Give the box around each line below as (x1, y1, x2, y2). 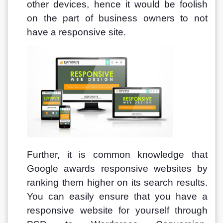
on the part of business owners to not (27, 12, 210, 23)
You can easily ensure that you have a (27, 191, 210, 202)
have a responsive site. (27, 26, 129, 37)
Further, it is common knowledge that (27, 149, 210, 160)
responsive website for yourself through (27, 205, 210, 216)
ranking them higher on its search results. (27, 177, 210, 188)
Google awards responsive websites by (27, 163, 210, 174)
